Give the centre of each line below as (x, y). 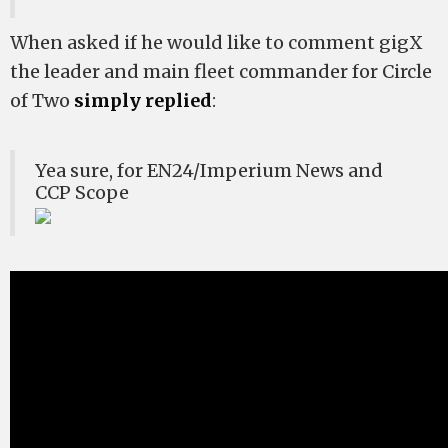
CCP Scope (82, 193)
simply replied (143, 101)
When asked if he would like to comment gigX (216, 43)
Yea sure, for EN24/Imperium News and (209, 171)
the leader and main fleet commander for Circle (221, 72)
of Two (42, 101)
